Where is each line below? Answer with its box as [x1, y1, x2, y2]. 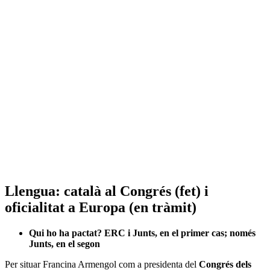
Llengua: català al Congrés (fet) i [5, 183, 209, 199]
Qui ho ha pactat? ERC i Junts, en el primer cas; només [29, 228, 256, 239]
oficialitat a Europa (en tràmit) [5, 199, 196, 216]
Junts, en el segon [29, 239, 100, 250]
